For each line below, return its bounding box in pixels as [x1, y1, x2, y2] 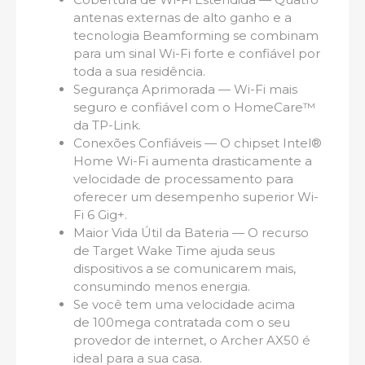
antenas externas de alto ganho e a [73, 10, 292, 26]
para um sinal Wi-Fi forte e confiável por [73, 46, 320, 62]
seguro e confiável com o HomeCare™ [73, 99, 315, 116]
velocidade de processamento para [73, 171, 293, 187]
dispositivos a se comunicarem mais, [73, 261, 296, 277]
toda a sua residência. [73, 64, 205, 80]
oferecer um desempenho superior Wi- [73, 189, 319, 205]
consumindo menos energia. [73, 279, 250, 295]
